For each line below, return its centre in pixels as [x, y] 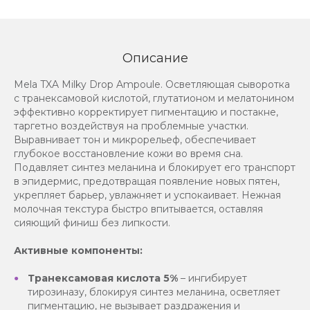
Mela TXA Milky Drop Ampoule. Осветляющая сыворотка [152, 85]
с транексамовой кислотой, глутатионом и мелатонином [154, 99]
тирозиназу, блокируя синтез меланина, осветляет [154, 292]
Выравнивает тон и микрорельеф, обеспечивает [135, 140]
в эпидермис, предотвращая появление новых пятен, [147, 182]
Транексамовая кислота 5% [103, 279]
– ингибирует [212, 279]
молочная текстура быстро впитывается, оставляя [138, 209]
